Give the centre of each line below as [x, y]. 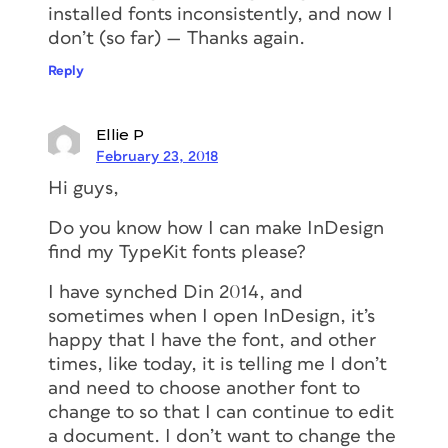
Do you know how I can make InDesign [216, 228]
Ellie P [120, 134]
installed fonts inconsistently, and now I [220, 14]
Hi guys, [83, 188]
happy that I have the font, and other [212, 340]
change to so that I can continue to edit [221, 412]
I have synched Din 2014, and [175, 292]
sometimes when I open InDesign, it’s [211, 316]
